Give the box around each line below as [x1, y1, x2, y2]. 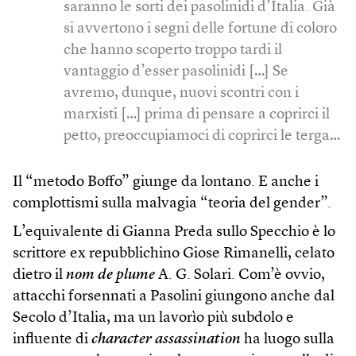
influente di [13, 331, 91, 347]
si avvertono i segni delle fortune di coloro [64, 21, 337, 37]
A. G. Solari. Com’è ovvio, [155, 267, 325, 283]
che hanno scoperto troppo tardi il [64, 42, 282, 58]
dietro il [13, 267, 66, 283]
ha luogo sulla [241, 331, 335, 347]
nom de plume [66, 267, 155, 283]
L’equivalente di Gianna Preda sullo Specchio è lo [13, 224, 335, 240]
